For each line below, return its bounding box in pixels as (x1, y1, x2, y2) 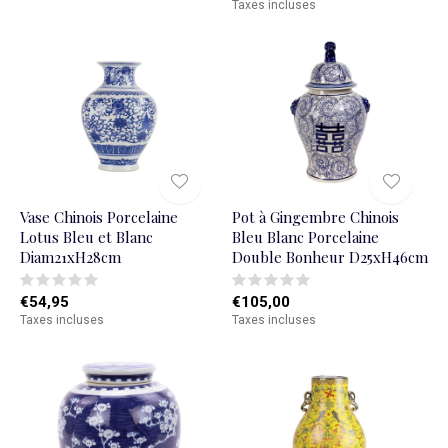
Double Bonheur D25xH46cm (231, 246, 428, 267)
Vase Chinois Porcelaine (20, 206, 178, 227)
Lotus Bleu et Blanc (20, 226, 153, 247)
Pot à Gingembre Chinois (231, 206, 399, 227)
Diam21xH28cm (20, 246, 121, 267)
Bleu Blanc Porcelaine (231, 226, 379, 247)
